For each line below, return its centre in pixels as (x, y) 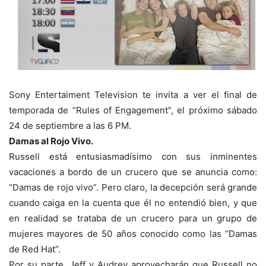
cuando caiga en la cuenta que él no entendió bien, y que (133, 203)
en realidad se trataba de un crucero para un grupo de (133, 218)
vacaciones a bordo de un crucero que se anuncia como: (133, 172)
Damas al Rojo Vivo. (51, 141)
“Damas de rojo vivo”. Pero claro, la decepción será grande (133, 188)
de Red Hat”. (36, 249)
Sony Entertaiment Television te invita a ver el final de (133, 95)
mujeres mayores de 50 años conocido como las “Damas (133, 234)
